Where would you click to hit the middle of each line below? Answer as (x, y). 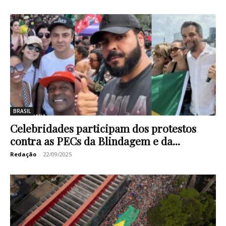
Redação (23, 154)
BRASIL (22, 111)
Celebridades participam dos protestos (103, 128)
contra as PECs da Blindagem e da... (95, 141)
